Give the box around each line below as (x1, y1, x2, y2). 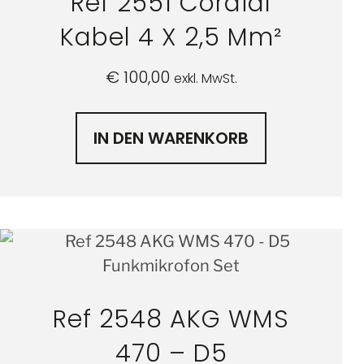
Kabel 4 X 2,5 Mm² (59, 19, 283, 54)
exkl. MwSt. (173, 68, 237, 88)
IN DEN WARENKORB (93, 126, 249, 149)
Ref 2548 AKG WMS (53, 301, 290, 336)
